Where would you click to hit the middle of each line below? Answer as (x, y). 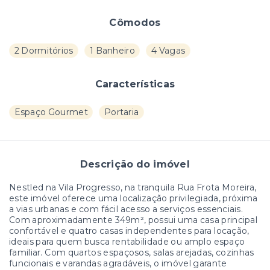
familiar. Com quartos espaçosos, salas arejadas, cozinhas (132, 252)
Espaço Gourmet (51, 112)
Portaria (121, 112)
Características (135, 84)
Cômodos (135, 22)
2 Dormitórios (44, 50)
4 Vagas (168, 50)
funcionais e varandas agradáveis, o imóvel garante (118, 263)
